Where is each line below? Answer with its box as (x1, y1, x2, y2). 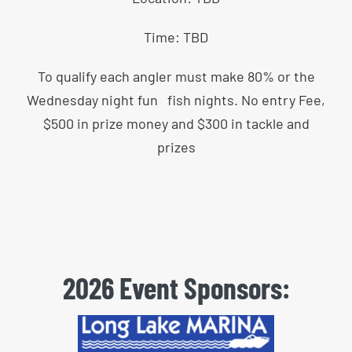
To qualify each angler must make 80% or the (37, 68, 315, 85)
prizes (156, 138, 196, 156)
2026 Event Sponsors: (62, 270, 290, 306)
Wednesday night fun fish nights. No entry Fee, (27, 91, 325, 108)
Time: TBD (144, 28, 208, 46)
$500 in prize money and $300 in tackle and (42, 115, 310, 132)
